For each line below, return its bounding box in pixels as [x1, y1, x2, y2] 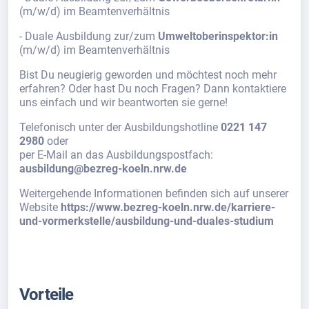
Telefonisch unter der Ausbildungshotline [19, 121, 221, 134]
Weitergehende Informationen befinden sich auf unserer [19, 187, 288, 201]
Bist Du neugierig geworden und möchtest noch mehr [19, 68, 277, 82]
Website [19, 201, 61, 215]
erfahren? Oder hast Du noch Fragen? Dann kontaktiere [19, 82, 286, 96]
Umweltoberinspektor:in [158, 30, 278, 43]
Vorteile [19, 284, 74, 305]
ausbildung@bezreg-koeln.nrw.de [19, 162, 187, 176]
